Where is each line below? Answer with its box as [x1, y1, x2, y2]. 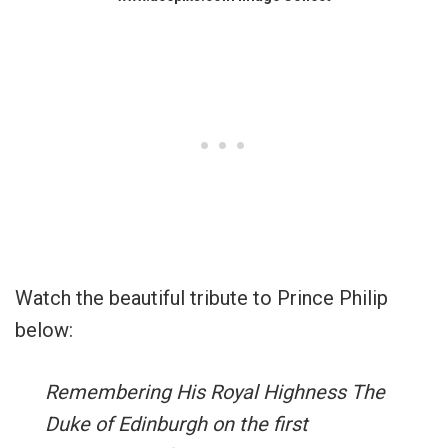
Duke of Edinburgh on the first [45, 411, 308, 436]
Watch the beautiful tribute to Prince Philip [15, 285, 388, 310]
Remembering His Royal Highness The [45, 379, 385, 404]
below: [15, 317, 73, 342]
